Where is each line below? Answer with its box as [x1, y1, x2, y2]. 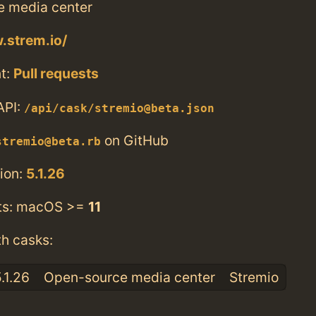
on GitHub [101, 131, 169, 149]
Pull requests [13, 65, 99, 83]
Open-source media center [43, 268, 215, 286]
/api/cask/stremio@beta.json [24, 102, 214, 115]
